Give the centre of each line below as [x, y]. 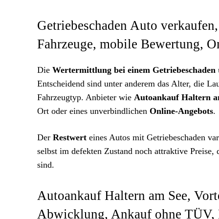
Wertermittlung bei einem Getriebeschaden [134, 70]
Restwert [70, 137]
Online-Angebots [181, 111]
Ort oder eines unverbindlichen [93, 111]
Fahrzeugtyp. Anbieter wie [86, 97]
